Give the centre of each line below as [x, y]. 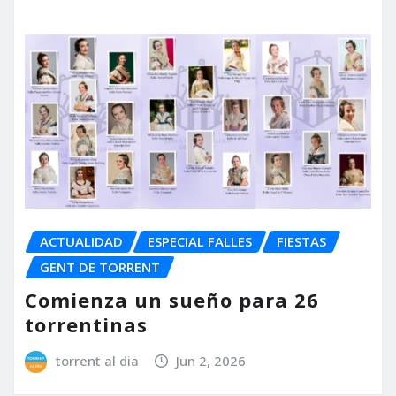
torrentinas [86, 324]
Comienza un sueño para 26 [172, 299]
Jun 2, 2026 [211, 360]
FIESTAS [301, 242]
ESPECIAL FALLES [200, 242]
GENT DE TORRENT [100, 267]
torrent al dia [97, 360]
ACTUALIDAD [81, 242]
